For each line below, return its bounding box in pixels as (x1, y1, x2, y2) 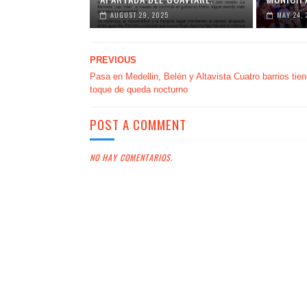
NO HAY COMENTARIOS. (89, 151, 173, 163)
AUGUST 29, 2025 (110, 10, 169, 20)
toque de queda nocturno (89, 84, 188, 95)
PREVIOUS (89, 55, 136, 65)
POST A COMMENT (89, 114, 186, 134)
